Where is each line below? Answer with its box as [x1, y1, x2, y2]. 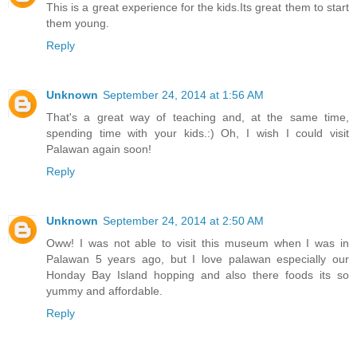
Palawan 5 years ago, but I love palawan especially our [46, 253, 349, 266]
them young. [46, 17, 109, 30]
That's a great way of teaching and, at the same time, [46, 111, 349, 124]
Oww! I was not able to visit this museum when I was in [46, 237, 349, 250]
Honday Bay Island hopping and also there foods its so [46, 269, 349, 282]
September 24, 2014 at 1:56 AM [103, 88, 264, 102]
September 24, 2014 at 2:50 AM [103, 214, 264, 228]
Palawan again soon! [46, 143, 151, 156]
